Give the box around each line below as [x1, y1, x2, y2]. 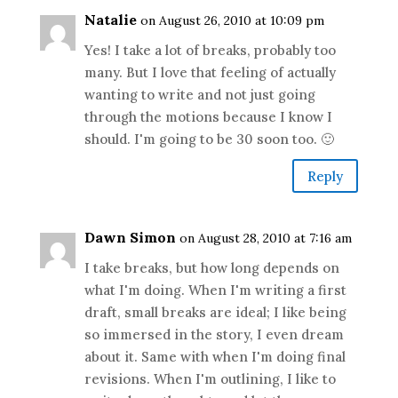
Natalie [84, 11, 137, 28]
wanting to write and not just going [84, 86, 315, 103]
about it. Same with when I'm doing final [84, 348, 346, 365]
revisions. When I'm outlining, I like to [84, 370, 336, 387]
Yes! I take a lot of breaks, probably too [84, 42, 336, 59]
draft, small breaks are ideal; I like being [84, 304, 346, 321]
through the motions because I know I [84, 108, 332, 125]
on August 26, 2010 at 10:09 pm [139, 12, 324, 28]
